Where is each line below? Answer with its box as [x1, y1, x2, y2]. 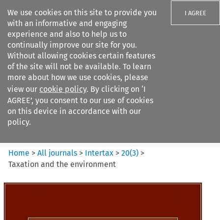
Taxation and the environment [8, 159, 116, 169]
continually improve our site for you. [7, 40, 137, 50]
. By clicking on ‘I [86, 84, 146, 94]
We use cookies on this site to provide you [7, 8, 157, 17]
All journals [37, 148, 80, 158]
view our [7, 84, 39, 94]
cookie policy [39, 84, 86, 94]
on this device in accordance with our [7, 107, 141, 116]
